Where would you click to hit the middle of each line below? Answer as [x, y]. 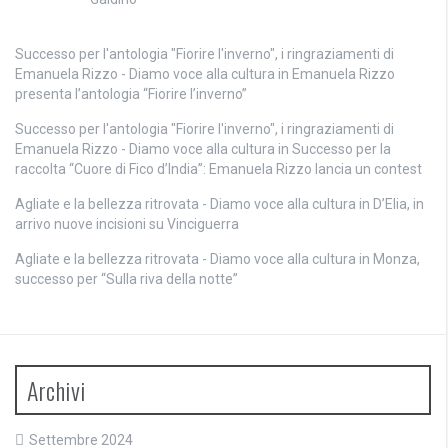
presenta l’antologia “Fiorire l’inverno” [131, 94]
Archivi [56, 390]
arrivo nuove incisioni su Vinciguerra [127, 224]
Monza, [396, 259]
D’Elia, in [398, 204]
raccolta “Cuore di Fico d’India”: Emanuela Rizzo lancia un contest [218, 169]
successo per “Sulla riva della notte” [126, 279]
